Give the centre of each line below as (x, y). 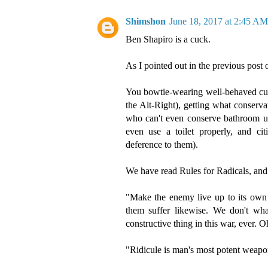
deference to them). (162, 145)
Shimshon (145, 22)
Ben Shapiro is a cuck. (168, 39)
